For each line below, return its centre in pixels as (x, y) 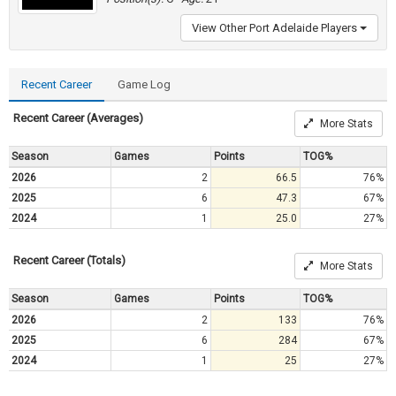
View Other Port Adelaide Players (276, 27)
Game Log (144, 84)
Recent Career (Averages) (78, 118)
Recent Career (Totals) (69, 260)
